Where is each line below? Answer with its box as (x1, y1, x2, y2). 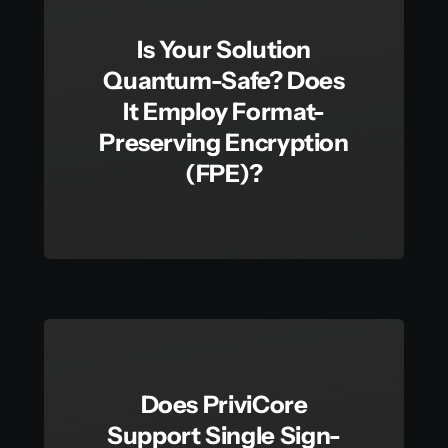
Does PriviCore (140, 390, 308, 420)
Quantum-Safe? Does (103, 66, 345, 96)
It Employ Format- (123, 97, 325, 127)
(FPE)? (185, 159, 263, 189)
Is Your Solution (136, 35, 312, 65)
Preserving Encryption (99, 128, 349, 158)
